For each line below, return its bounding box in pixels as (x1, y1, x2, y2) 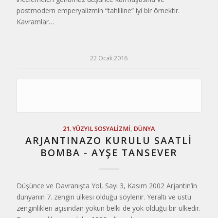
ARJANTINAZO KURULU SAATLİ (25, 134, 193, 147)
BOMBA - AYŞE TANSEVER (40, 146, 178, 159)
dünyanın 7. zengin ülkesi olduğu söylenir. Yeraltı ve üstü (16, 192, 191, 201)
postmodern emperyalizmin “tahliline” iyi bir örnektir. (16, 6, 180, 15)
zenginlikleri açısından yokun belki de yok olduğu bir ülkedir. (16, 203, 200, 213)
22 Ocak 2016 (90, 54, 128, 62)
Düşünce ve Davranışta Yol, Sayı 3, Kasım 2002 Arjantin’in (16, 181, 197, 190)
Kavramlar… (16, 17, 54, 26)
